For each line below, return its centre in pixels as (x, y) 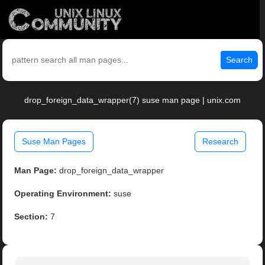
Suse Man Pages (54, 142)
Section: (31, 217)
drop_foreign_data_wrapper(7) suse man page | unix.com (132, 100)
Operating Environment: (63, 194)
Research (220, 142)
